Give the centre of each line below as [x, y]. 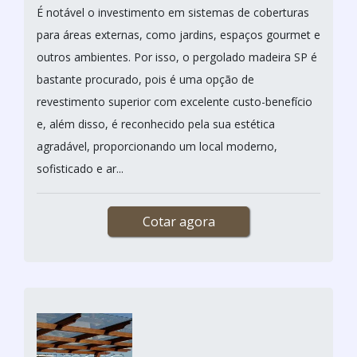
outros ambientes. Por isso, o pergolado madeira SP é [177, 57]
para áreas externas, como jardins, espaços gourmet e [178, 34]
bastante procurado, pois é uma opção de [145, 79]
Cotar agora [178, 221]
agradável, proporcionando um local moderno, [157, 146]
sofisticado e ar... [80, 168]
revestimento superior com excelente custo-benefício [175, 101]
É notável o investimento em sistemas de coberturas [173, 12]
